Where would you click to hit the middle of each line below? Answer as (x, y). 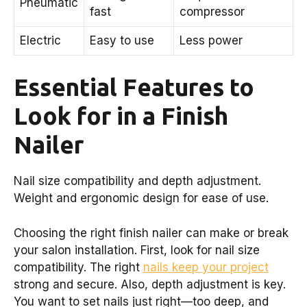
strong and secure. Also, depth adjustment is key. (150, 284)
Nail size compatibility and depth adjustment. (137, 181)
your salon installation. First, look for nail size (137, 250)
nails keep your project (206, 267)
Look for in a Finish (121, 116)
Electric (40, 40)
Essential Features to (134, 87)
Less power (211, 40)
